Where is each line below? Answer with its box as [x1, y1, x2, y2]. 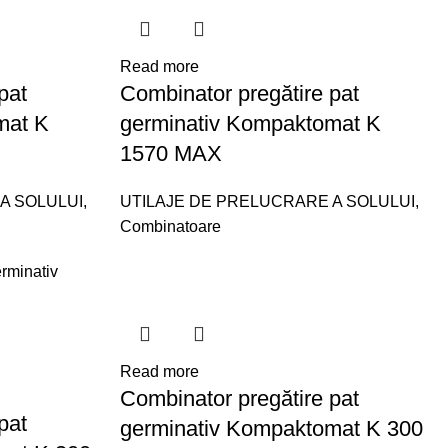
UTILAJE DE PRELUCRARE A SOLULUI [120, 193, 416, 210]
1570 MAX [120, 141, 223, 166]
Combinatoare [120, 218, 222, 235]
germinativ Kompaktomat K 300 [120, 416, 424, 441]
